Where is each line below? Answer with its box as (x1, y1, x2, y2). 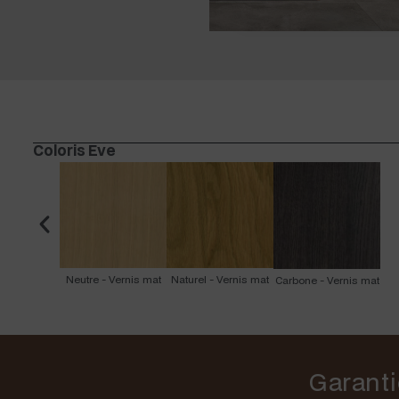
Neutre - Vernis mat (65, 273, 161, 287)
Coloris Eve (33, 140, 116, 161)
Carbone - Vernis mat (274, 273, 379, 288)
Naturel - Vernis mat (171, 273, 269, 287)
